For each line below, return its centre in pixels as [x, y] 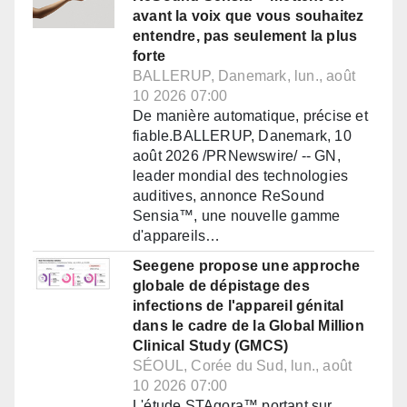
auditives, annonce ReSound [229, 196]
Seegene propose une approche [247, 266]
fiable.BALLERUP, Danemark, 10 [242, 136]
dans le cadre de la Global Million [248, 326]
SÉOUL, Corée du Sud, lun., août [243, 366]
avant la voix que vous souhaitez [248, 16]
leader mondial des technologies [241, 176]
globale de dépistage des [221, 286]
